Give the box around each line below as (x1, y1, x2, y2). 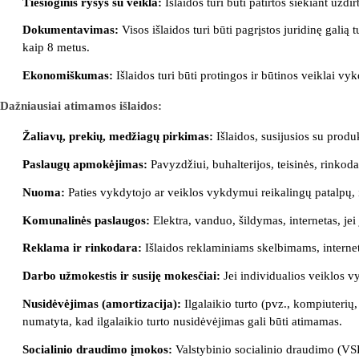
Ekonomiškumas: (22, 69, 113, 83)
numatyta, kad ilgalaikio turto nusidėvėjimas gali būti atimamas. (22, 314, 342, 328)
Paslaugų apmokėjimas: (22, 157, 147, 171)
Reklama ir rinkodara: (22, 241, 142, 255)
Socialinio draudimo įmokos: (22, 342, 172, 356)
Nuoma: (22, 185, 65, 199)
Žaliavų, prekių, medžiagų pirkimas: (22, 130, 213, 143)
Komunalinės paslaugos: (22, 213, 150, 227)
